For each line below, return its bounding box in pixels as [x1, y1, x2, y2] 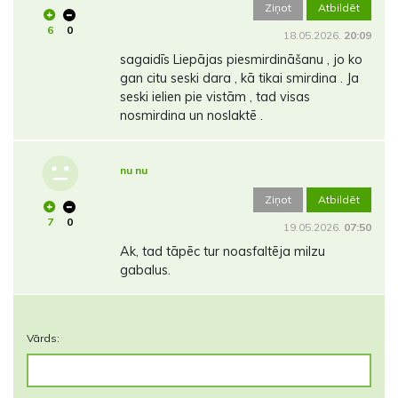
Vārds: [27, 330, 60, 345]
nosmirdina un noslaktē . [119, 107, 263, 123]
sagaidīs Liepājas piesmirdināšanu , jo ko [119, 51, 362, 68]
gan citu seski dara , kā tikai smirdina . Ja [119, 69, 359, 86]
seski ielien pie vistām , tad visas [119, 88, 310, 105]
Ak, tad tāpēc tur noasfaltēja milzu [119, 243, 325, 259]
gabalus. [119, 261, 171, 278]
